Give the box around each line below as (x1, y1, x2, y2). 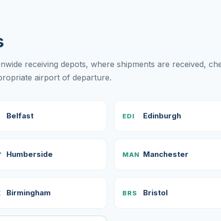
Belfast (6, 111, 34, 120)
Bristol (143, 188, 168, 197)
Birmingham (6, 188, 51, 197)
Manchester (143, 149, 188, 159)
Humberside (6, 149, 53, 159)
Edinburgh (143, 111, 181, 120)
